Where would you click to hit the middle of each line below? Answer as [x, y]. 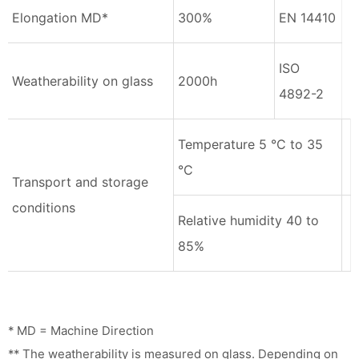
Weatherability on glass [83, 81]
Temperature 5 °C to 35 [250, 144]
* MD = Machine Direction [81, 330]
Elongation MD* [60, 17]
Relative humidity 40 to [248, 220]
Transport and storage [80, 182]
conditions [44, 207]
